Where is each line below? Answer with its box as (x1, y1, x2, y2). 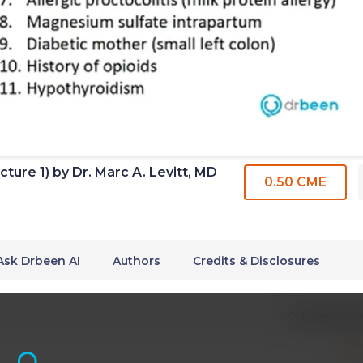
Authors (113, 253, 160, 268)
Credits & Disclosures (193, 253, 320, 268)
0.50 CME (264, 174, 327, 190)
